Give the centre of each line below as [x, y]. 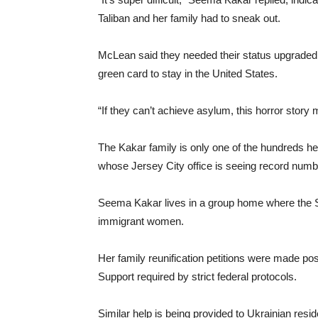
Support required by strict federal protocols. [197, 276]
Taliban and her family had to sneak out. [189, 18]
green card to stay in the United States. [188, 73]
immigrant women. [141, 221]
